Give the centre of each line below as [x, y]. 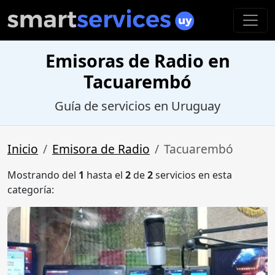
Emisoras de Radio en [137, 61]
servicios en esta [192, 175]
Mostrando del [43, 175]
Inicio [23, 149]
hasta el [105, 175]
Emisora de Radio [101, 149]
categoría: [31, 190]
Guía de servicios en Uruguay [137, 106]
